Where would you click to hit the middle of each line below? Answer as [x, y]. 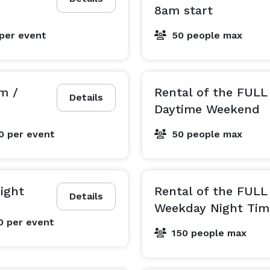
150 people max [209, 233]
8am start [184, 10]
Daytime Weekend [207, 109]
